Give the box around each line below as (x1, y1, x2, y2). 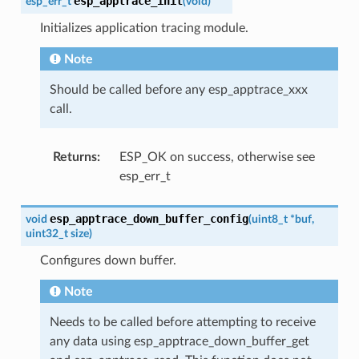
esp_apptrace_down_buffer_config (49, 212, 248, 225)
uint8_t (251, 212, 288, 225)
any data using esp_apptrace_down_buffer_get (49, 334, 309, 348)
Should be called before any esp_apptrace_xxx (49, 83, 308, 96)
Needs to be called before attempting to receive (49, 315, 316, 329)
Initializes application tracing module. (39, 21, 248, 34)
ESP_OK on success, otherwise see (119, 150, 315, 163)
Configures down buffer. (39, 253, 176, 267)
